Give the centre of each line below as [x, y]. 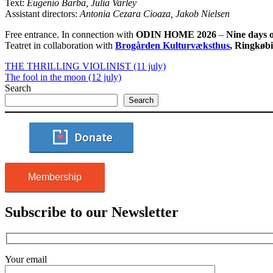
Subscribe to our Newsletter [92, 212]
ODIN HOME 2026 [176, 34]
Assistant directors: [42, 13]
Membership [55, 177]
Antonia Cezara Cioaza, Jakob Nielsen [155, 13]
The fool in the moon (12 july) [63, 77]
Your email [26, 260]
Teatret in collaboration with [60, 45]
